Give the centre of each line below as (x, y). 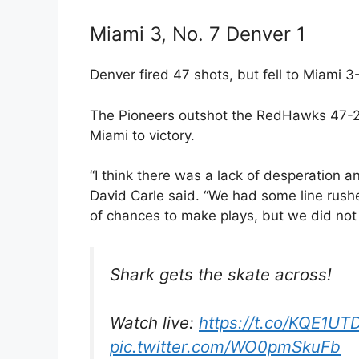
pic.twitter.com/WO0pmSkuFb (225, 347)
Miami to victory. (142, 135)
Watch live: (154, 323)
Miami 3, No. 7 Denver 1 (198, 34)
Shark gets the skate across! (221, 274)
